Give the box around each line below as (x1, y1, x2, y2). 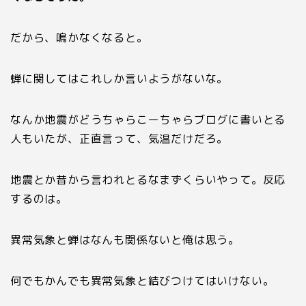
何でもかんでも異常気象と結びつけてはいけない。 (10, 273, 275, 288)
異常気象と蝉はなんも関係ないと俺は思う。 (10, 232, 240, 247)
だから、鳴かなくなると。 (10, 29, 148, 45)
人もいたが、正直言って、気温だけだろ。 (10, 130, 229, 146)
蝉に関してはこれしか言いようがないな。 (10, 70, 229, 86)
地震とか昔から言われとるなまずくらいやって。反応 (10, 171, 286, 187)
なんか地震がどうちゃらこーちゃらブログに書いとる (10, 111, 286, 127)
